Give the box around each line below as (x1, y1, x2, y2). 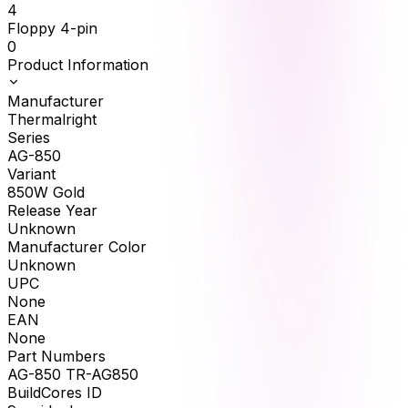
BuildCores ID (7, 383, 102, 403)
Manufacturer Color (7, 238, 147, 257)
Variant (7, 165, 56, 184)
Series (7, 128, 50, 148)
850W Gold (7, 183, 85, 202)
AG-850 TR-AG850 (7, 365, 138, 384)
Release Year (7, 201, 97, 220)
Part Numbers (7, 347, 106, 366)
